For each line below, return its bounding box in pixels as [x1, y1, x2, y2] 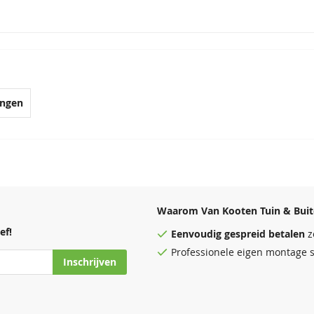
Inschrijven [62, 256, 116, 269]
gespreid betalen [224, 228, 305, 240]
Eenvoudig [171, 228, 224, 240]
